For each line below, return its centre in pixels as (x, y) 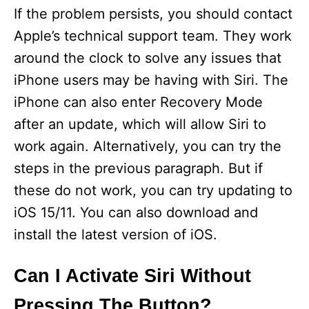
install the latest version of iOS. (116, 235)
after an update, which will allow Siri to (140, 124)
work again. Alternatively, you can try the (148, 146)
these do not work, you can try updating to (153, 190)
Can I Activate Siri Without (132, 276)
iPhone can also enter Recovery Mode (138, 102)
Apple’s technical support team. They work (153, 36)
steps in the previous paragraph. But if (138, 168)
